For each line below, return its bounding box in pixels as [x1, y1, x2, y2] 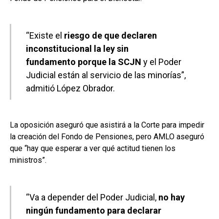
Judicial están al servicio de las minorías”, [26, 70, 186, 81]
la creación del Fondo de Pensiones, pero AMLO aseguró [10, 132, 204, 142]
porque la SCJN [78, 57, 141, 67]
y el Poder [141, 57, 181, 67]
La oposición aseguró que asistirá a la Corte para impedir [10, 120, 204, 130]
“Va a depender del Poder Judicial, [26, 192, 156, 203]
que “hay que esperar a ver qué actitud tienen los [10, 144, 175, 153]
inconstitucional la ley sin [26, 44, 129, 54]
